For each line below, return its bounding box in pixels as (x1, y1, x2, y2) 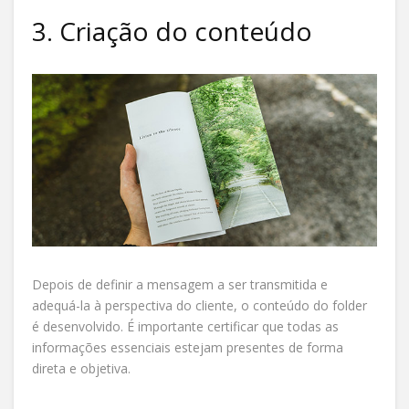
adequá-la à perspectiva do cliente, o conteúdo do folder (32, 296, 367, 314)
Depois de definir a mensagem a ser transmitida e (32, 275, 328, 293)
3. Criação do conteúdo (32, 13, 312, 48)
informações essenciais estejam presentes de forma (32, 338, 343, 356)
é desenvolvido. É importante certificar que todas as (32, 317, 339, 335)
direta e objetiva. (32, 359, 131, 377)
